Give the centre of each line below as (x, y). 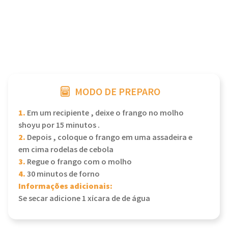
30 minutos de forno (63, 174)
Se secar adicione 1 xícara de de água (84, 199)
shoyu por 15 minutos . (59, 125)
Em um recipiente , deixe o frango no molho (105, 113)
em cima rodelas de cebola (66, 150)
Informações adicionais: (65, 187)
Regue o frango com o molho (79, 162)
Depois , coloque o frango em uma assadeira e (109, 138)
